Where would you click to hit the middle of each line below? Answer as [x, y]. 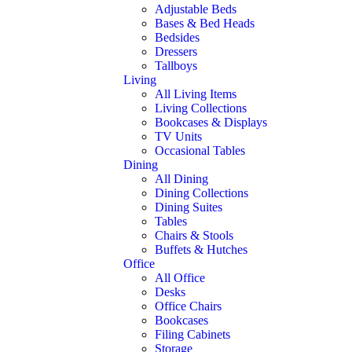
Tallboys [176, 66]
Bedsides [177, 38]
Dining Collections [202, 193]
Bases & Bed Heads [205, 24]
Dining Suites [189, 207]
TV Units [178, 137]
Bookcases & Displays [211, 123]
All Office [180, 278]
